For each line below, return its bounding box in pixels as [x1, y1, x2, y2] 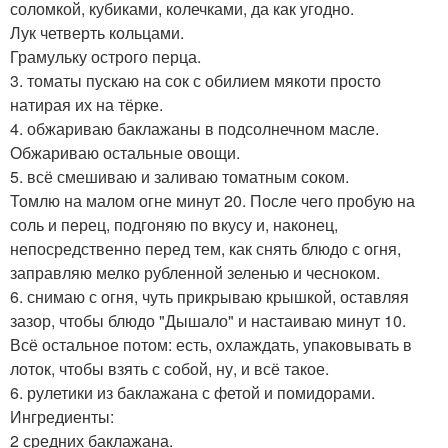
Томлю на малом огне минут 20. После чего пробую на [10, 188, 415, 212]
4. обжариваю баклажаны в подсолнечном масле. [10, 116, 379, 140]
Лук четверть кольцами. [10, 20, 184, 44]
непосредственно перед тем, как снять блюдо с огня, [10, 236, 401, 260]
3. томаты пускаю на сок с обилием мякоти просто [10, 68, 381, 92]
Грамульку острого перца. [10, 44, 201, 68]
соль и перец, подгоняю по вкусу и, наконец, [10, 212, 338, 236]
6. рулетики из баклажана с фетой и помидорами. [10, 380, 375, 404]
